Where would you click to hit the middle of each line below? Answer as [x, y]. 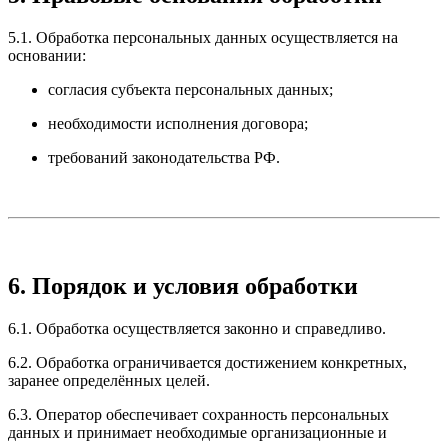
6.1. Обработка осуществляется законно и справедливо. [197, 328]
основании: [47, 55]
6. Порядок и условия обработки [183, 285]
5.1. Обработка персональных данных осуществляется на [203, 37]
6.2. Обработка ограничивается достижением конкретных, [207, 362]
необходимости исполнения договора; [178, 123]
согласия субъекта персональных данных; [190, 89]
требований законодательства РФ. [164, 157]
